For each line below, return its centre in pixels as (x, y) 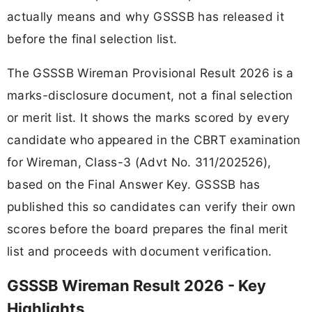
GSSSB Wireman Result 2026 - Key (136, 285)
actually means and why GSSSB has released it (146, 16)
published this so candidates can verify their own (151, 206)
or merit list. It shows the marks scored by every (149, 117)
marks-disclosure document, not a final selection (150, 95)
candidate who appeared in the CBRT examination (154, 139)
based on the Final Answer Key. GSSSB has (134, 184)
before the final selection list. (92, 38)
